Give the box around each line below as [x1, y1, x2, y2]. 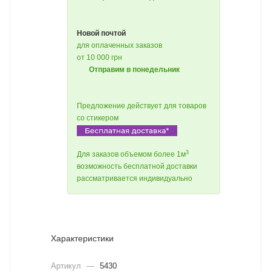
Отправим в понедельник [89, 65, 180, 74]
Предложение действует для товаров [77, 102, 206, 110]
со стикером [77, 114, 119, 122]
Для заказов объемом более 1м [77, 150, 186, 159]
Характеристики [51, 233, 114, 244]
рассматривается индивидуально [77, 174, 192, 183]
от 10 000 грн [77, 53, 122, 62]
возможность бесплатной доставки [77, 162, 197, 171]
